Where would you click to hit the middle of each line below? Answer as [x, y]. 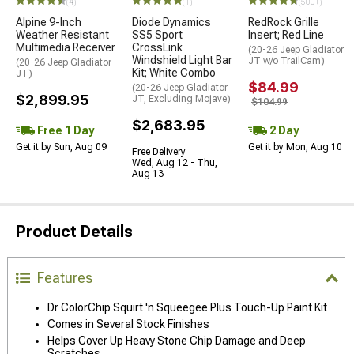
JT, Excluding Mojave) [181, 98]
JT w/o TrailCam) [286, 60]
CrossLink [157, 47]
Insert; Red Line [286, 34]
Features [65, 277]
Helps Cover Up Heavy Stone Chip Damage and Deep [177, 340]
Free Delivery [159, 151]
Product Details [74, 231]
